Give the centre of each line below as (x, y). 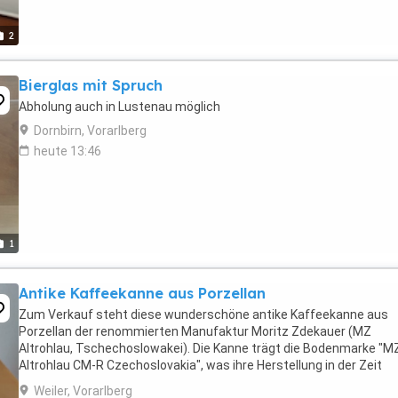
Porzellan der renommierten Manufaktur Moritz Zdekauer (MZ (195, 331)
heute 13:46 (68, 151)
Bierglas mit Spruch (91, 85)
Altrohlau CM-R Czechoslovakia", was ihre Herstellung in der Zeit (200, 365)
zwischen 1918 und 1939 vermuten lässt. (136, 382)
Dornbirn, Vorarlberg (90, 131)
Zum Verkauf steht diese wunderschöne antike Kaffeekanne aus (203, 314)
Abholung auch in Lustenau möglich (119, 107)
